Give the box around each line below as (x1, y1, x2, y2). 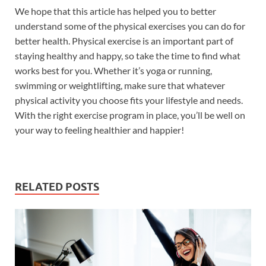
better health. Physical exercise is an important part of (15, 35, 233, 47)
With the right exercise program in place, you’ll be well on (15, 109, 245, 121)
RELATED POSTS (15, 180, 99, 194)
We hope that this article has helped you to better (15, 5, 216, 17)
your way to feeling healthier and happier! (15, 124, 184, 136)
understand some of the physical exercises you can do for (15, 20, 245, 32)
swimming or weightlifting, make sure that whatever (15, 80, 225, 91)
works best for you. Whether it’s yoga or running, (15, 65, 212, 77)
